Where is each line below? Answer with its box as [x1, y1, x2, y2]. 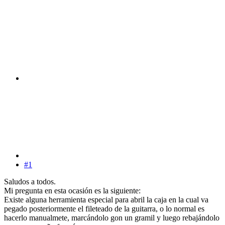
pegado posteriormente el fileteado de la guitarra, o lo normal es [4, 204, 204, 213]
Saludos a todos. [4, 177, 56, 186]
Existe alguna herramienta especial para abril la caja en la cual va [4, 195, 208, 204]
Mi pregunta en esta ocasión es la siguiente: [4, 186, 141, 195]
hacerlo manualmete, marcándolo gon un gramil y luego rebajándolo [4, 213, 219, 222]
